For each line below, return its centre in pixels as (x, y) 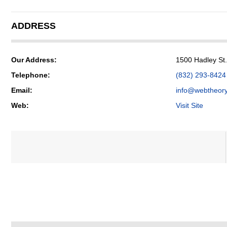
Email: (22, 90)
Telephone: (31, 75)
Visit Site (190, 105)
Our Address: (34, 60)
